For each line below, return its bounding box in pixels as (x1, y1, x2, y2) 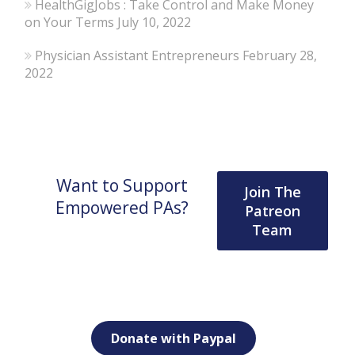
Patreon (244, 201, 300, 221)
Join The (243, 182, 301, 202)
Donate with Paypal (111, 329, 236, 347)
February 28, (242, 47, 318, 65)
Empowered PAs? (55, 196, 189, 219)
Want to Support (55, 174, 188, 197)
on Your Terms (25, 13, 115, 32)
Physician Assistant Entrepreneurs (35, 47, 240, 65)
